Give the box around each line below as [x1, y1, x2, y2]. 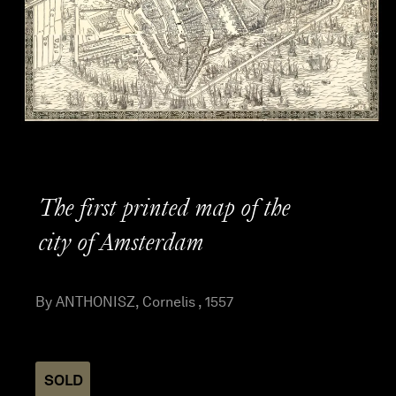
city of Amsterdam [39, 230, 204, 257]
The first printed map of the [39, 195, 291, 223]
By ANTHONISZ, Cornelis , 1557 [35, 293, 233, 311]
